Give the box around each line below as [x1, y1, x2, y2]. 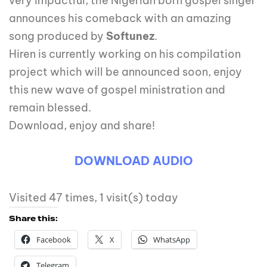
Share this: [9, 213, 58, 225]
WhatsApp [153, 234, 190, 246]
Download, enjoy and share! [9, 119, 155, 133]
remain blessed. [9, 101, 91, 115]
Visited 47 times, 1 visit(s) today [9, 191, 178, 205]
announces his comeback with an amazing [9, 11, 231, 26]
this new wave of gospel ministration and [9, 83, 225, 97]
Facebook [36, 234, 71, 246]
